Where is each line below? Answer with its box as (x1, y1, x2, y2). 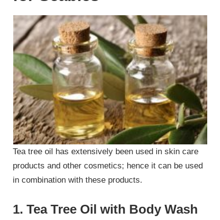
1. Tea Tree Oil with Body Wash (13, 202, 198, 217)
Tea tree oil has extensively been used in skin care (13, 146, 199, 156)
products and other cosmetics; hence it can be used (13, 161, 203, 170)
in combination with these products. (13, 175, 143, 185)
